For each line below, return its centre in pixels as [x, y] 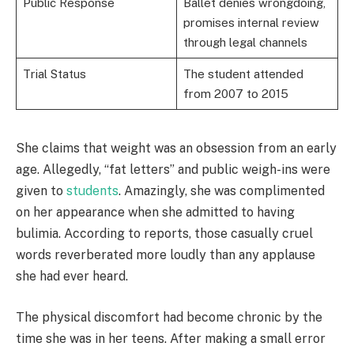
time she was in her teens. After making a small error [171, 338]
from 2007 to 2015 [235, 94]
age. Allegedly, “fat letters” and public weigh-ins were [173, 170]
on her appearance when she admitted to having [155, 213]
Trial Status [54, 74]
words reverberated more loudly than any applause [166, 255]
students [92, 191]
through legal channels [245, 43]
